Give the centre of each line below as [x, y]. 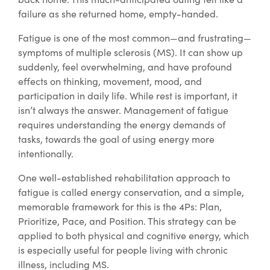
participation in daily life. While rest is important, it [128, 96]
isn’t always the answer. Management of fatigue [123, 110]
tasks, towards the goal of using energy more [116, 139]
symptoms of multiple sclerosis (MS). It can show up [130, 52]
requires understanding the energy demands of [122, 125]
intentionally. [46, 154]
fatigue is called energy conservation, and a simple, [131, 192]
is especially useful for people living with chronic [123, 250]
